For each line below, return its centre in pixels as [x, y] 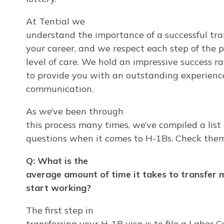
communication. [60, 88]
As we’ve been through [75, 111]
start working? [58, 187]
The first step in [60, 210]
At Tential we [55, 21]
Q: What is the [57, 160]
